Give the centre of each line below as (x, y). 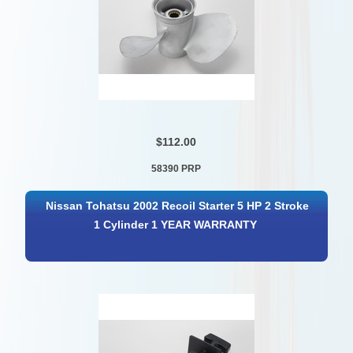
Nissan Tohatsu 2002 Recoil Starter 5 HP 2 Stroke (177, 206)
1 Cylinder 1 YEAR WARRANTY (176, 225)
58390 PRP (176, 168)
